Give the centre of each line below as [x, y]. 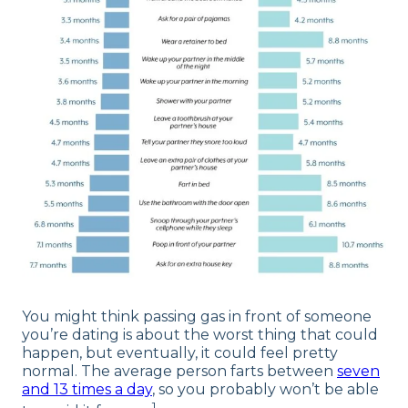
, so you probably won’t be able [265, 390]
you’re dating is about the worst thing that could [200, 335]
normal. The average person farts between [179, 372]
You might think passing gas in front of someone [197, 317]
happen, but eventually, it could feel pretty [180, 353]
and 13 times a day [87, 390]
